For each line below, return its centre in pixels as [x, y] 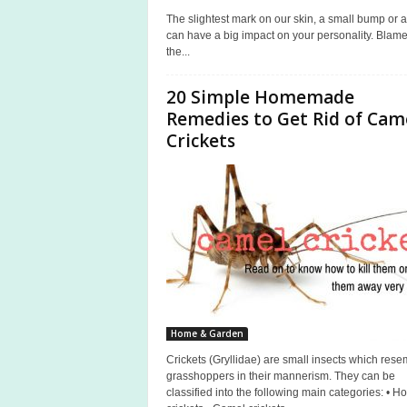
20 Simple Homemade [260, 97]
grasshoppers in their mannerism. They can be [280, 376]
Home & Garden [207, 333]
